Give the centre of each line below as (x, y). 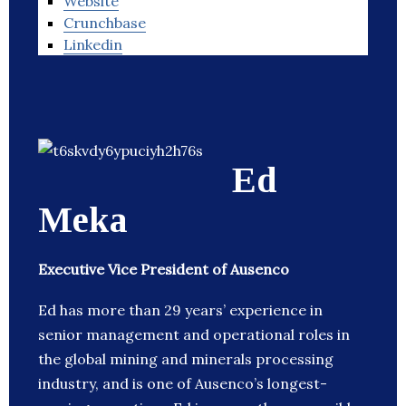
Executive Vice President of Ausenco (164, 270)
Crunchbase (105, 23)
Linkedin (93, 45)
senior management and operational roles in (194, 335)
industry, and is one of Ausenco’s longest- (183, 384)
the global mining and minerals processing (186, 359)
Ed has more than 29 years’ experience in (180, 310)
